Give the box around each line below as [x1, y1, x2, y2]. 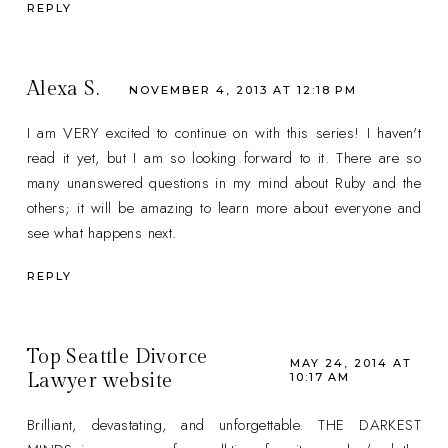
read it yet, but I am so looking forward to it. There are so [26, 146, 422, 169]
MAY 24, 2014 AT [289, 356, 412, 371]
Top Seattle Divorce [26, 344, 208, 369]
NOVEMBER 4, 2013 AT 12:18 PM [129, 83, 358, 98]
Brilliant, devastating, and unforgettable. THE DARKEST [26, 413, 422, 436]
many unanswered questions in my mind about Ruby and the [26, 171, 422, 194]
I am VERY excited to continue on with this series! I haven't [26, 121, 422, 144]
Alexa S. [26, 76, 100, 101]
